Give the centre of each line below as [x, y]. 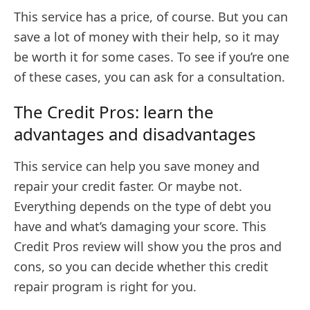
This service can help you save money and [137, 166]
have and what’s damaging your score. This [140, 227]
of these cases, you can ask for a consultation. [151, 77]
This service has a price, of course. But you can [151, 17]
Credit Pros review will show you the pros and [148, 247]
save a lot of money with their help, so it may [146, 37]
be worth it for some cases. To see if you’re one [152, 57]
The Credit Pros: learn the [114, 112]
